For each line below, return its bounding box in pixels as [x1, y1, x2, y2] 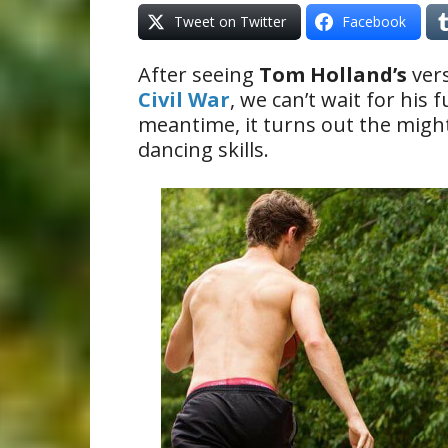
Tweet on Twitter [174, 12, 286, 31]
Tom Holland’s [259, 61, 407, 88]
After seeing [138, 61, 259, 88]
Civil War [138, 86, 230, 113]
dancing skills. [138, 136, 269, 163]
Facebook [342, 12, 406, 31]
